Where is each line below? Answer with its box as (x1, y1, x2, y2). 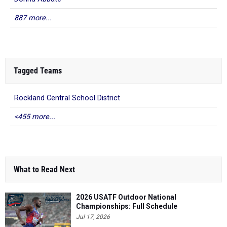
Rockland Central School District (14, 94, 120, 102)
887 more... (14, 14, 52, 22)
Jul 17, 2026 (76, 213, 110, 220)
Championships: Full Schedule (76, 202, 177, 210)
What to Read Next (14, 165, 75, 174)
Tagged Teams (14, 66, 62, 75)
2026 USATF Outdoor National (76, 193, 176, 201)
